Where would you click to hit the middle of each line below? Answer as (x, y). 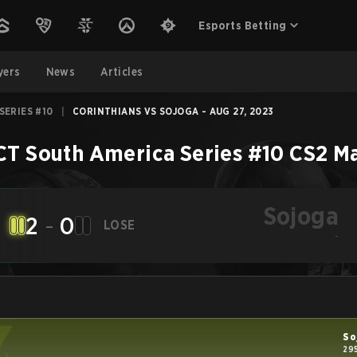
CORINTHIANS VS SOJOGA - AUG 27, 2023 (173, 111)
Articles (122, 72)
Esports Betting (243, 25)
